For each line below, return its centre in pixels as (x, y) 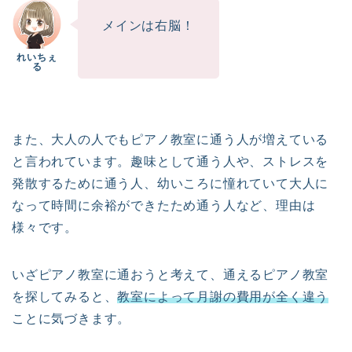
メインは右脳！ (148, 26)
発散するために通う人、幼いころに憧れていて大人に (170, 184)
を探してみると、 (65, 297)
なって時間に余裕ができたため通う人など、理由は (164, 206)
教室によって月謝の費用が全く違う (223, 297)
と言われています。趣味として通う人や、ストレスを (170, 162)
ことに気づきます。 (71, 319)
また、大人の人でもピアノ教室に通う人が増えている (170, 140)
